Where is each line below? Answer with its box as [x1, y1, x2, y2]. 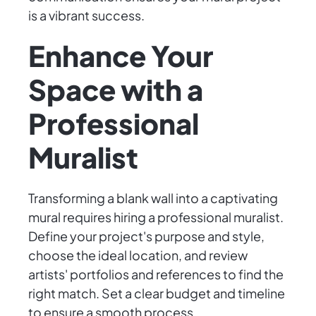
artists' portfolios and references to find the [28, 266, 284, 283]
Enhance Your [28, 37, 213, 74]
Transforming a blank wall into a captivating [28, 190, 278, 207]
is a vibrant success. [28, 7, 145, 24]
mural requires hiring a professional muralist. [28, 209, 284, 226]
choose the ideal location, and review [28, 247, 248, 264]
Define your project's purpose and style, [28, 228, 265, 245]
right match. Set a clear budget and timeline [28, 285, 285, 302]
